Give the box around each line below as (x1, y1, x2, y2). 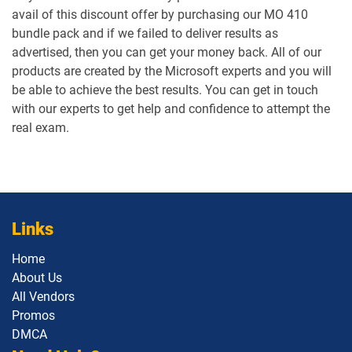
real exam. (12, 120, 69, 135)
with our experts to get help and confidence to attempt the (12, 101, 330, 116)
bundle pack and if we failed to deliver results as (12, 26, 278, 41)
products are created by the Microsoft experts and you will (12, 64, 332, 79)
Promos (12, 308, 55, 323)
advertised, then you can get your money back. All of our (12, 45, 321, 60)
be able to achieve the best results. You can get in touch (12, 82, 318, 97)
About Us (12, 270, 62, 285)
